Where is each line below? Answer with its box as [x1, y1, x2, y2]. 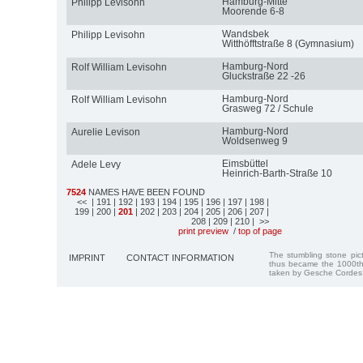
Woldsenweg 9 [221, 135, 288, 147]
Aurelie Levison [70, 126, 140, 138]
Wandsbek [221, 28, 269, 40]
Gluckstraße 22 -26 [221, 70, 305, 82]
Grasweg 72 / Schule [221, 102, 314, 114]
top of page [238, 225, 282, 236]
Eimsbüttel [221, 157, 268, 169]
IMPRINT [69, 252, 105, 263]
